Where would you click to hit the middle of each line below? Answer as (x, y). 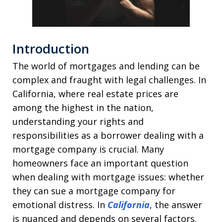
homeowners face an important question (100, 163)
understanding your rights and (78, 121)
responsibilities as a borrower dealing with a (108, 135)
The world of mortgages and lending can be (106, 66)
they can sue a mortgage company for (94, 191)
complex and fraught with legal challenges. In (109, 80)
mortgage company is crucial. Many (88, 149)
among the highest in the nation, (83, 107)
